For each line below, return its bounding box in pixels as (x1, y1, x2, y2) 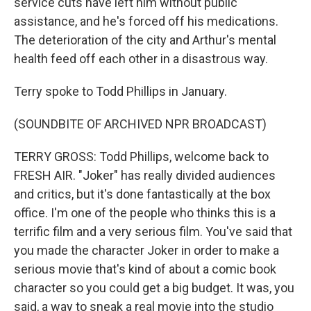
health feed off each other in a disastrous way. (14, 51, 268, 66)
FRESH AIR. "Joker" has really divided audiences (14, 168, 276, 183)
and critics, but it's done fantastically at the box (14, 187, 271, 201)
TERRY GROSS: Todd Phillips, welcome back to (14, 149, 269, 164)
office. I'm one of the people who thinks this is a (14, 205, 276, 220)
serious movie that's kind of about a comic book (14, 262, 276, 276)
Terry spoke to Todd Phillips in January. (14, 84, 227, 99)
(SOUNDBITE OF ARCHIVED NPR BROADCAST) (14, 117, 267, 131)
